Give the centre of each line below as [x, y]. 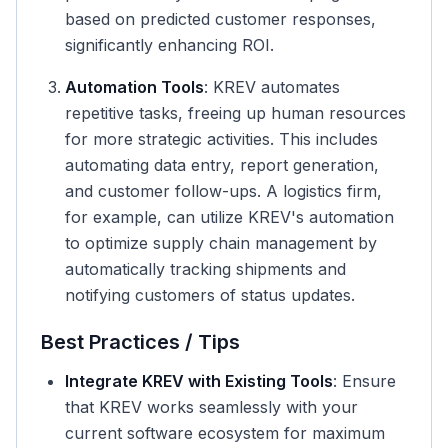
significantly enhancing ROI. [169, 45]
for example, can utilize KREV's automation [229, 217]
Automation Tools [134, 87]
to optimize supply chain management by [221, 243]
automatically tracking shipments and [205, 269]
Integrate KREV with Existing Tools [199, 381]
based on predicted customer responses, [220, 19]
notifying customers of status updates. [210, 295]
